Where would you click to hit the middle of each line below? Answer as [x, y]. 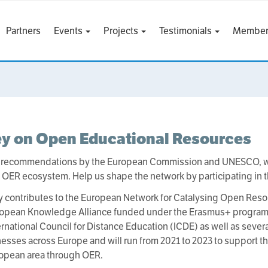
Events [69, 31]
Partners [23, 31]
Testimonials [186, 31]
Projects [121, 31]
